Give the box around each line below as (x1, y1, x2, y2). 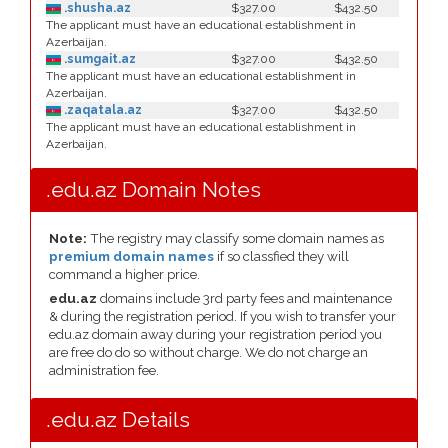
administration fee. (49, 363, 159, 378)
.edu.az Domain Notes (46, 177, 261, 202)
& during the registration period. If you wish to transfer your (49, 309, 396, 324)
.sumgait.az (61, 52, 136, 66)
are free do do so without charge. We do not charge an (49, 345, 368, 360)
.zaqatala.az (61, 103, 142, 117)
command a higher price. (49, 267, 200, 282)
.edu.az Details (46, 407, 190, 432)
